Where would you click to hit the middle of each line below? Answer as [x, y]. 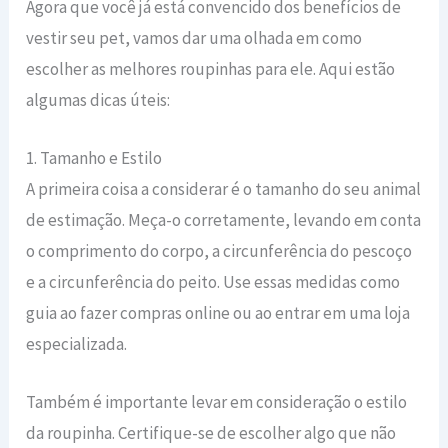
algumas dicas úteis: [98, 99]
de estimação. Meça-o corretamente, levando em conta [224, 220]
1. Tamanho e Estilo [94, 158]
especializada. [77, 344]
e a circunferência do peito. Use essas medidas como [213, 282]
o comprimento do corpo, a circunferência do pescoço [219, 251]
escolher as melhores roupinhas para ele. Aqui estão [211, 68]
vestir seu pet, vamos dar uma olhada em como [194, 37]
